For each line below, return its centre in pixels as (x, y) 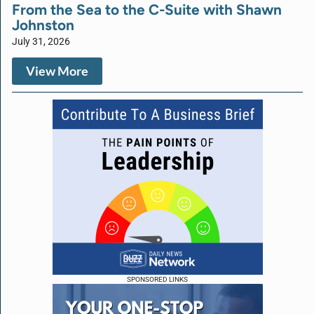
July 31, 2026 (41, 41)
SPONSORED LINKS (157, 279)
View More (57, 71)
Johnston (43, 25)
